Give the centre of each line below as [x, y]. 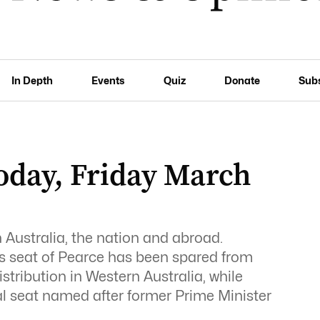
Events [108, 80]
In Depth [32, 80]
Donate [242, 80]
